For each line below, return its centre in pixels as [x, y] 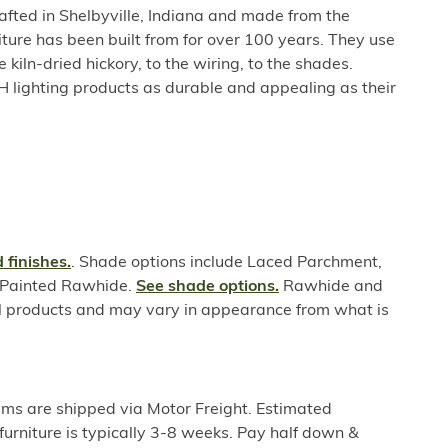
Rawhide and [331, 287]
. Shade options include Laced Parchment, [226, 263]
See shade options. [207, 287]
